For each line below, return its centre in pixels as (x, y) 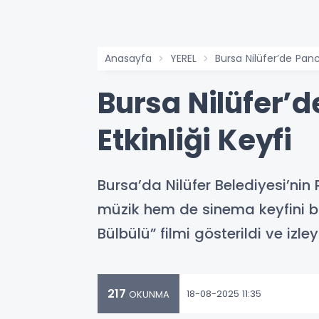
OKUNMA (148, 294)
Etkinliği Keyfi (195, 140)
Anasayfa (128, 58)
